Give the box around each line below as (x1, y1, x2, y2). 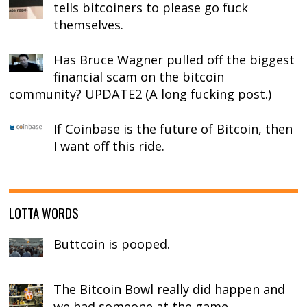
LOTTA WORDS (9, 202, 79, 222)
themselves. (53, 16, 124, 33)
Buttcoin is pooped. (53, 235, 171, 252)
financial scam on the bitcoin (53, 68, 225, 85)
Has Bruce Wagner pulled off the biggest (53, 51, 295, 68)
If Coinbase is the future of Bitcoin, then (53, 120, 293, 137)
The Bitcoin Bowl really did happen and (53, 281, 286, 298)
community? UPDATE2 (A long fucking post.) (9, 85, 272, 102)
